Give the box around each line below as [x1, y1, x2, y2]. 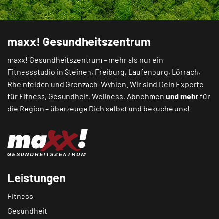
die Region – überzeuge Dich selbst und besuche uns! [7, 104, 190, 113]
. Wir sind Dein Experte [126, 79, 204, 88]
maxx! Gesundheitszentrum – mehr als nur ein [7, 55, 163, 64]
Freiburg [95, 67, 125, 76]
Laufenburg [128, 67, 168, 76]
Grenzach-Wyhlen [66, 79, 126, 88]
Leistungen [7, 171, 66, 185]
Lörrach [172, 67, 198, 76]
